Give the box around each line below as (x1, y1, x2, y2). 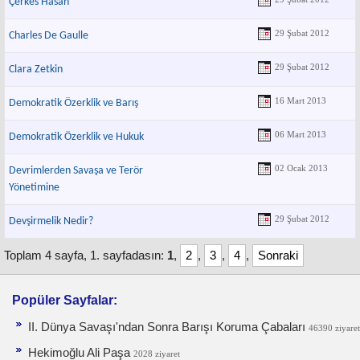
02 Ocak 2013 (275, 163, 329, 173)
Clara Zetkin (9, 63, 63, 76)
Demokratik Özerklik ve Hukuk (9, 131, 144, 144)
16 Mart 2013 (275, 96, 327, 105)
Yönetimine (9, 182, 59, 194)
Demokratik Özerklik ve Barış (9, 97, 138, 110)
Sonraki (258, 249, 298, 263)
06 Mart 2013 (275, 129, 327, 139)
